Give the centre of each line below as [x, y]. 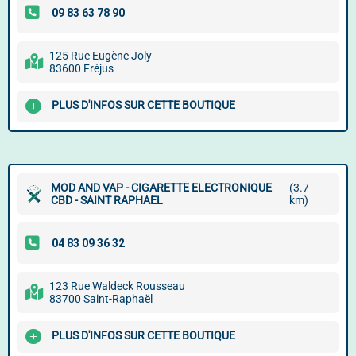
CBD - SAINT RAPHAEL [107, 200]
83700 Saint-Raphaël [101, 299]
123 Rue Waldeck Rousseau [117, 286]
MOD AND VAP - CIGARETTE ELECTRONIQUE [161, 188]
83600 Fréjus [81, 68]
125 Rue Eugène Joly [101, 56]
